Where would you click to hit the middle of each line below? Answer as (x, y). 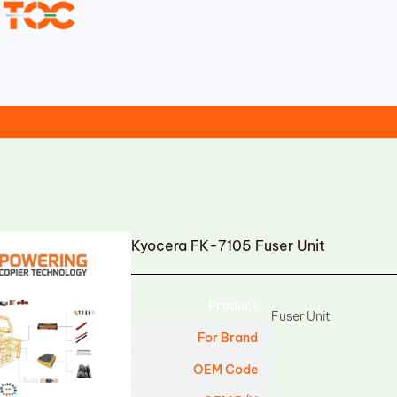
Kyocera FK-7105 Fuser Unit (229, 245)
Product (234, 306)
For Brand (228, 338)
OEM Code (226, 370)
